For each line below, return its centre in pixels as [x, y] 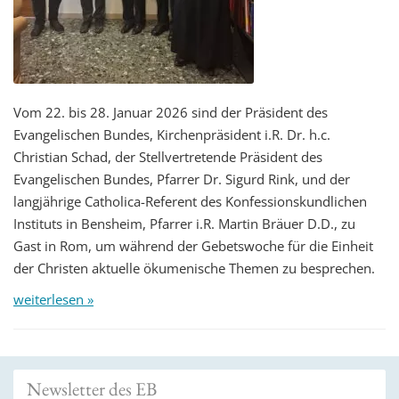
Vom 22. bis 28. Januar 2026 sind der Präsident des [171, 112]
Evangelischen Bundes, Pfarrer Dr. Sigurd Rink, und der [182, 179]
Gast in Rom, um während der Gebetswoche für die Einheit [193, 245]
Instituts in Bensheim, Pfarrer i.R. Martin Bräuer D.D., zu [184, 223]
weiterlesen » [53, 299]
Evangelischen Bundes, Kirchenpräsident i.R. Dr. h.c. [172, 134]
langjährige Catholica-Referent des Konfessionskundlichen [190, 201]
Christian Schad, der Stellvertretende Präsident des [168, 156]
